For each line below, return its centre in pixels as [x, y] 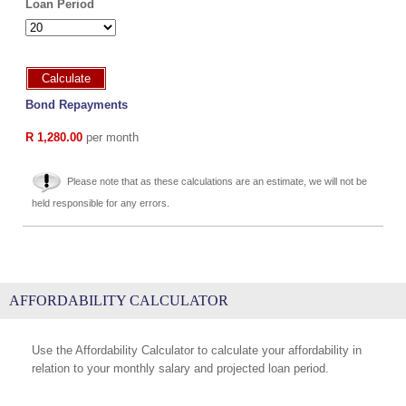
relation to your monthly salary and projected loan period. [180, 368]
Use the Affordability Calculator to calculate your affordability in [197, 350]
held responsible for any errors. [101, 203]
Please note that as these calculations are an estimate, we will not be [217, 182]
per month [111, 137]
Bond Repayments [77, 105]
